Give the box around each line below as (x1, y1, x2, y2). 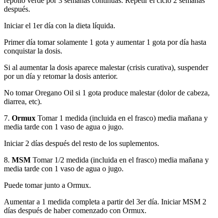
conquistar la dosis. (4, 47, 62, 55)
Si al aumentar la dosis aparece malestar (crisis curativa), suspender (4, 63, 208, 72)
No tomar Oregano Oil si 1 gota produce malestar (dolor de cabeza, (4, 89, 210, 97)
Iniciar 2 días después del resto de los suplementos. (4, 139, 159, 147)
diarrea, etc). (4, 97, 42, 106)
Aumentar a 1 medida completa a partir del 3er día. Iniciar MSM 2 (4, 198, 206, 206)
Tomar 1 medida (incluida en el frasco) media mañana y (36, 114, 208, 122)
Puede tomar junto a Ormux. (4, 181, 91, 189)
